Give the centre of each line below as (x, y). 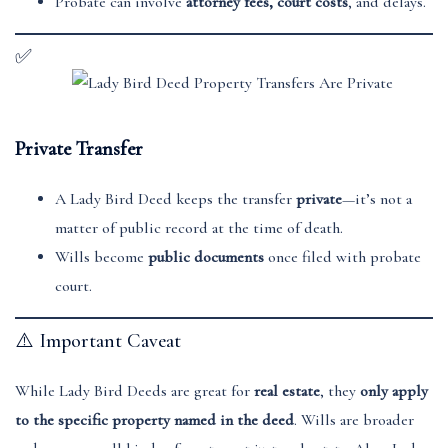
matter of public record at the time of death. (199, 228)
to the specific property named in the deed (154, 420)
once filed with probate (342, 257)
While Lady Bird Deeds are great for (134, 391)
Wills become (101, 257)
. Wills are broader (354, 420)
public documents (206, 257)
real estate (287, 391)
